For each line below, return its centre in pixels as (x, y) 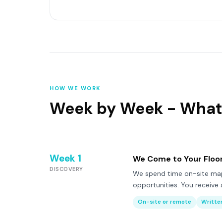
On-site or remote (165, 202)
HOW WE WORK (75, 88)
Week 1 (65, 158)
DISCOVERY (66, 169)
